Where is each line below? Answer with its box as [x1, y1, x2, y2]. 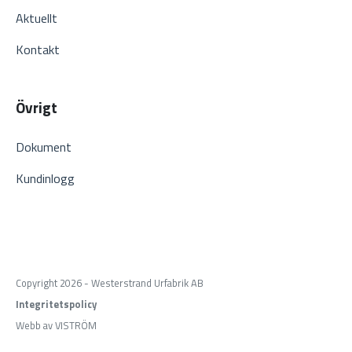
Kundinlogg [16, 169, 75, 189]
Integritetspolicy [16, 296, 97, 313]
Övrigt [16, 96, 57, 119]
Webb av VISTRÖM [16, 317, 97, 334]
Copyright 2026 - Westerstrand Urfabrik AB [16, 275, 203, 291]
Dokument [16, 137, 71, 157]
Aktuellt [16, 9, 57, 28]
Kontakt [16, 40, 60, 60]
